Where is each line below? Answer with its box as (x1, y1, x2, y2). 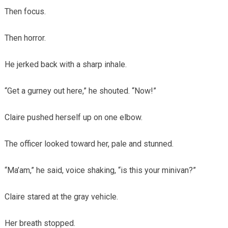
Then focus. (4, 6, 46, 16)
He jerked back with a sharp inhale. (4, 59, 127, 69)
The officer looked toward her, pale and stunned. (4, 138, 174, 149)
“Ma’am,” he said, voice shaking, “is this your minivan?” (4, 165, 196, 175)
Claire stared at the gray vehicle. (4, 191, 118, 202)
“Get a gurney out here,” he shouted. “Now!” (4, 85, 156, 96)
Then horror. (4, 33, 46, 43)
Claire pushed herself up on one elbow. (4, 112, 142, 122)
